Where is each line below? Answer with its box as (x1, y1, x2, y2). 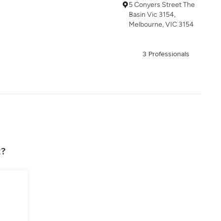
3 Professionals (143, 50, 189, 58)
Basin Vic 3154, (129, 10, 176, 19)
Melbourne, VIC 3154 (129, 20, 194, 29)
